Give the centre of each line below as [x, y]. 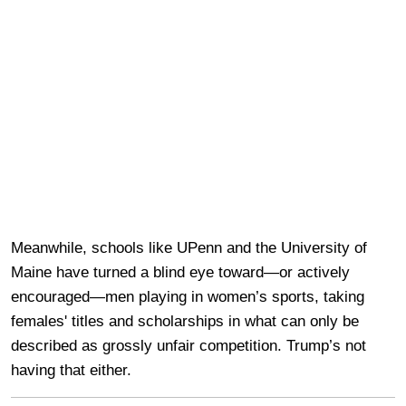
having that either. [71, 371]
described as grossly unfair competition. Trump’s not [188, 346]
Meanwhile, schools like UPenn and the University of [189, 248]
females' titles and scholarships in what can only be [185, 322]
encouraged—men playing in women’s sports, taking [188, 297]
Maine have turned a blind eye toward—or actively [180, 273]
